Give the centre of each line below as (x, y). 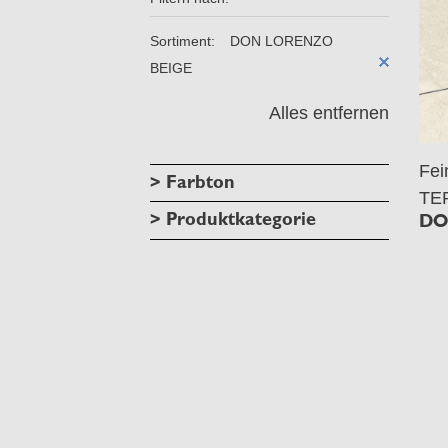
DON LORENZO (281, 41)
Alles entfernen (328, 113)
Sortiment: (182, 41)
